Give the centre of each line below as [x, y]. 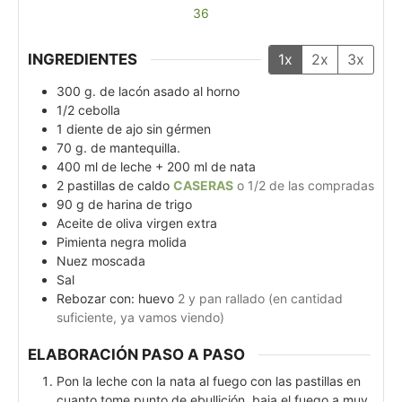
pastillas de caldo [118, 186]
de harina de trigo [140, 205]
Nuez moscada [101, 261]
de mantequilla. [135, 148]
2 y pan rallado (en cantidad [260, 299]
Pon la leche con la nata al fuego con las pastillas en [209, 380]
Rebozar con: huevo [115, 299]
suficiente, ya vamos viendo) [140, 318]
